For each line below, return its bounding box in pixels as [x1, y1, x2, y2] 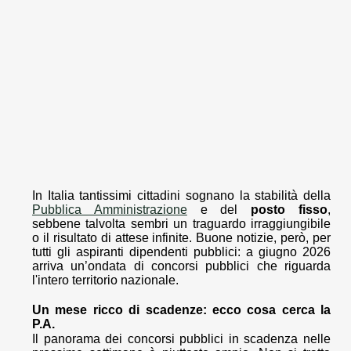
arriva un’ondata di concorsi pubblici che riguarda [32, 259, 331, 273]
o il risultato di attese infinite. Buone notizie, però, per [32, 231, 331, 245]
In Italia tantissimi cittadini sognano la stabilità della [32, 189, 331, 203]
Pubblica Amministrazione [32, 203, 187, 217]
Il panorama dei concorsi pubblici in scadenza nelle [32, 332, 331, 346]
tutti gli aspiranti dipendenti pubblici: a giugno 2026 [32, 245, 331, 259]
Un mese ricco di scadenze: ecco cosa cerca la [32, 303, 331, 317]
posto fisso [251, 203, 328, 217]
